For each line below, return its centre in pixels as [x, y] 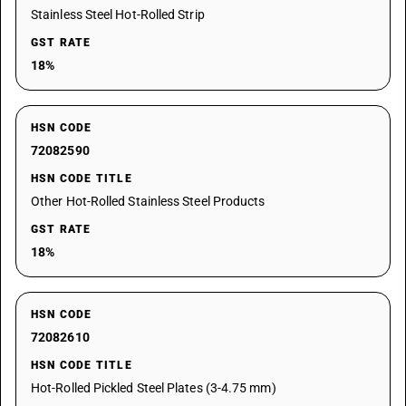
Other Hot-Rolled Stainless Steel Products [148, 201]
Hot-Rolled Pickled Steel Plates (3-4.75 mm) [154, 388]
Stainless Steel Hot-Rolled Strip [118, 14]
